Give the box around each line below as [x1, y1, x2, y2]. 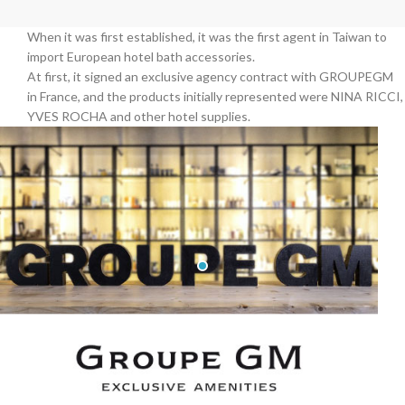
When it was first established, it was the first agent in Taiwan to [27, 28, 387, 44]
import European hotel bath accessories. [27, 48, 255, 64]
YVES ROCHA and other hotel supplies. [27, 108, 250, 124]
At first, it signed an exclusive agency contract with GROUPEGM [27, 68, 393, 84]
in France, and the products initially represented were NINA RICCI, [27, 88, 403, 104]
